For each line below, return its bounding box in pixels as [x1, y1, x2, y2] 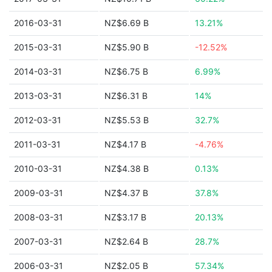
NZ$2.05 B [104, 260, 148, 271]
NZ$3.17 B [104, 212, 146, 222]
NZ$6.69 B [104, 18, 149, 28]
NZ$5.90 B [104, 42, 149, 52]
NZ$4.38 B [104, 163, 149, 174]
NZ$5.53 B [104, 115, 149, 125]
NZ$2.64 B [104, 236, 148, 246]
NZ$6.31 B [104, 90, 148, 101]
